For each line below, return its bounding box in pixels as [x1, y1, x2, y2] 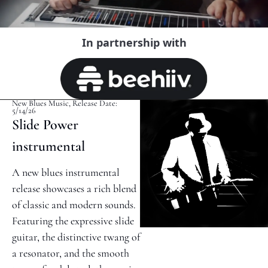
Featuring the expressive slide [12, 214, 134, 228]
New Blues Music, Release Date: [12, 98, 117, 109]
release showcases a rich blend [12, 182, 136, 196]
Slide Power [12, 116, 78, 134]
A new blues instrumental [12, 166, 120, 179]
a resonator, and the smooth [12, 246, 129, 260]
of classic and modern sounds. [12, 198, 136, 212]
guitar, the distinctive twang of [12, 230, 140, 244]
